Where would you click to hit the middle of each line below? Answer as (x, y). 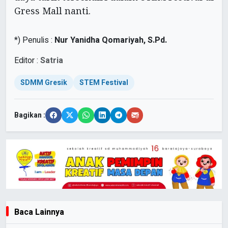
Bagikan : (30, 116)
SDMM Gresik (44, 83)
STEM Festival (104, 83)
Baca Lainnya (39, 212)
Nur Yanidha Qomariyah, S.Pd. (111, 40)
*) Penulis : (34, 40)
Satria (52, 61)
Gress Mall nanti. (52, 11)
